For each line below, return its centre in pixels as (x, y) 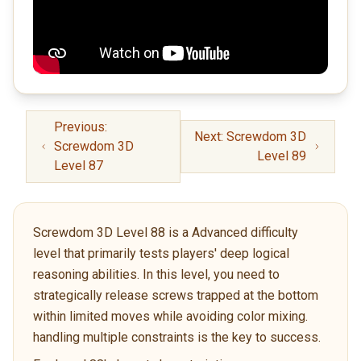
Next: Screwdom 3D (251, 136)
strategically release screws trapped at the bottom (176, 295)
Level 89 (282, 156)
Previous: (80, 127)
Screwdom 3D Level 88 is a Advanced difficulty (166, 232)
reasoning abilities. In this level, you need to (156, 274)
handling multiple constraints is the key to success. (177, 337)
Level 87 (78, 165)
